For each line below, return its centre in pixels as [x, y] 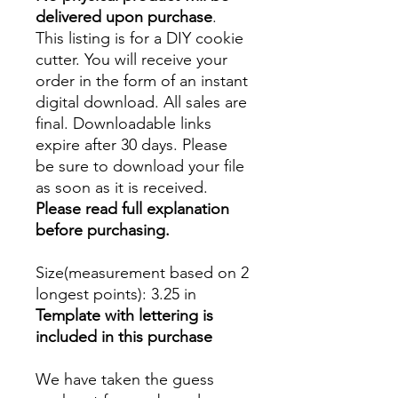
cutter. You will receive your [131, 60]
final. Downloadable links [123, 124]
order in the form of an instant [142, 81]
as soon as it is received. [122, 188]
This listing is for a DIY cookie [139, 39]
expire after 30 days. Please [131, 145]
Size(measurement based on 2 [142, 273]
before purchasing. [103, 231]
